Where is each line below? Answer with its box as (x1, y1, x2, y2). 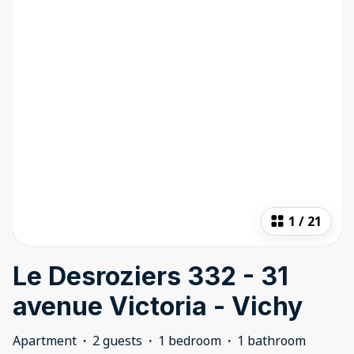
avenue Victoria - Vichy (13, 291, 303, 322)
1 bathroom (237, 332, 306, 350)
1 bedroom (158, 332, 221, 350)
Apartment (13, 332, 77, 350)
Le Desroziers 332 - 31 (13, 261, 288, 292)
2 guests (92, 332, 142, 350)
